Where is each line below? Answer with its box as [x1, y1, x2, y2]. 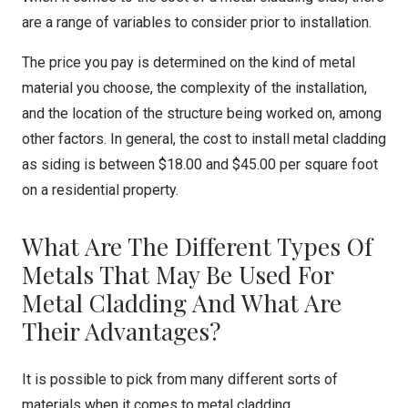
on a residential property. [22, 181, 178, 199]
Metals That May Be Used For [22, 258, 333, 291]
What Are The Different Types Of [22, 229, 372, 262]
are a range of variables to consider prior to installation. [22, 14, 372, 31]
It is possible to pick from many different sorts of [22, 371, 338, 388]
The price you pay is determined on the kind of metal [22, 54, 355, 71]
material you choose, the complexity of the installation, [22, 79, 367, 97]
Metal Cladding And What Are [22, 286, 342, 319]
